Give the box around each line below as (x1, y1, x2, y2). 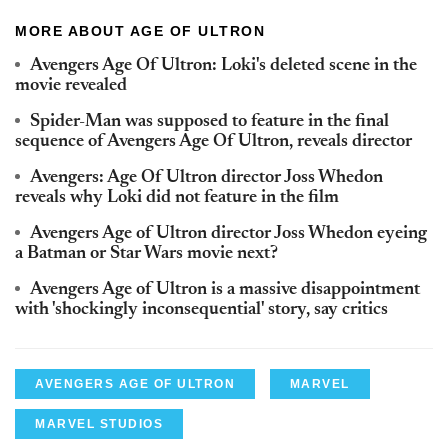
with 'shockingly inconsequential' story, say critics (15, 301, 388, 320)
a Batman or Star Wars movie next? (15, 245, 278, 264)
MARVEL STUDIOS (35, 417, 163, 432)
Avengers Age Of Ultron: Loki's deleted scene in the (30, 57, 417, 76)
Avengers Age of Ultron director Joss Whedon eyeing (30, 225, 427, 244)
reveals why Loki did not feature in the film (15, 189, 339, 208)
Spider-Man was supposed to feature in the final (30, 113, 389, 132)
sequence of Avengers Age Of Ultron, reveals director (15, 133, 412, 152)
